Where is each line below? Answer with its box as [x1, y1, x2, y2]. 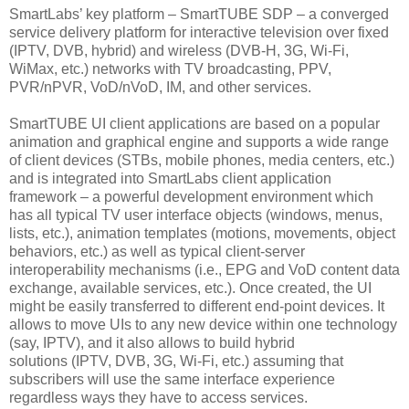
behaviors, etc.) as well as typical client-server [9, 244, 305, 260]
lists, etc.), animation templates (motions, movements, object [9, 225, 395, 242]
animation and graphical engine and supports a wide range [9, 134, 389, 151]
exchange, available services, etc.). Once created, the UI [9, 280, 372, 297]
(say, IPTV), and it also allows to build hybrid [9, 335, 295, 351]
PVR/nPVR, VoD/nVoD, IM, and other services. [9, 79, 311, 96]
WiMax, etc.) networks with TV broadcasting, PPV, [9, 61, 331, 78]
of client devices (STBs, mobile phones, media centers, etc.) [9, 152, 394, 169]
